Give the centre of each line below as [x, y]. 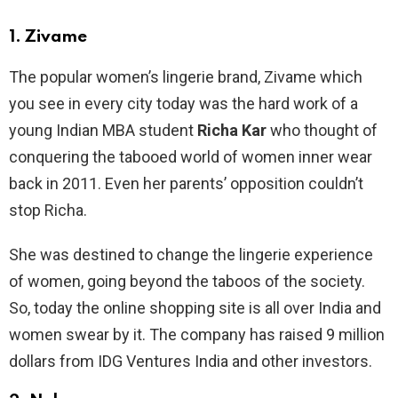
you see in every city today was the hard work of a [183, 103]
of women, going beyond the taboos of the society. [187, 281]
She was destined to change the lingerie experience [191, 254]
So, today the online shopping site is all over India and [195, 307]
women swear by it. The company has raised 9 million [197, 334]
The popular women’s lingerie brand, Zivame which [186, 76]
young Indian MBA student [103, 130]
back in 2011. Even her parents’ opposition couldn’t [186, 183]
